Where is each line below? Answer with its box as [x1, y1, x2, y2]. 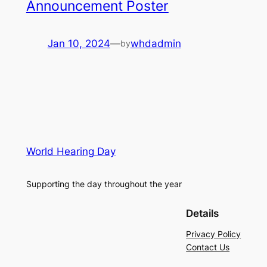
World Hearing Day [26, 145, 116, 157]
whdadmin [130, 38, 181, 50]
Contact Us [186, 242, 230, 253]
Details [186, 207, 219, 220]
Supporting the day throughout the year [26, 179, 182, 190]
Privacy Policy [186, 229, 241, 240]
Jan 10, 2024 [47, 38, 110, 50]
